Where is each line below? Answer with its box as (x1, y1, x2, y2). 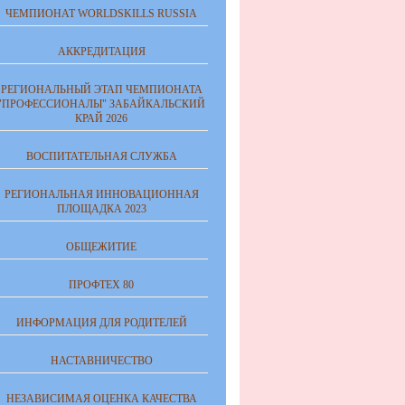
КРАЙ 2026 (75, 112, 127, 125)
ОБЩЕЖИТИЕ (66, 240, 137, 253)
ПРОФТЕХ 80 (69, 278, 134, 291)
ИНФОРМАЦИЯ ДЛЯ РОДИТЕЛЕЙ (15, 316, 187, 329)
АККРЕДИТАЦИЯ (57, 45, 146, 58)
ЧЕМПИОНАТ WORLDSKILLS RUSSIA (5, 7, 197, 20)
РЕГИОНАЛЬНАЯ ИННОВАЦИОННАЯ (4, 188, 199, 201)
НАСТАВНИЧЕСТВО (50, 354, 153, 367)
